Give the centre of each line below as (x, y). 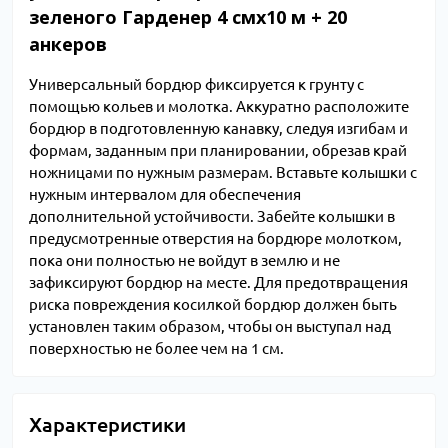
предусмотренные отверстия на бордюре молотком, (215, 239)
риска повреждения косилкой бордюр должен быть (213, 305)
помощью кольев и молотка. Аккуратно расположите (219, 107)
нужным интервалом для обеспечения (165, 195)
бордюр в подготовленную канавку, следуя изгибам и (218, 129)
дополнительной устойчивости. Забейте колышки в (212, 217)
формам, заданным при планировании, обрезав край (218, 151)
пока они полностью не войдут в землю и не (184, 261)
